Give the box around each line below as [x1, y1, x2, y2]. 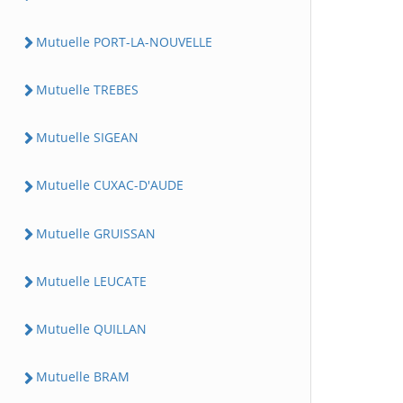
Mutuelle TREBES [36, 80, 139, 98]
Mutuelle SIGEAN [36, 129, 139, 146]
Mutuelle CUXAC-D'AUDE [36, 176, 184, 194]
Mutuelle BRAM [36, 368, 130, 386]
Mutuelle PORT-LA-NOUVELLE [36, 32, 212, 50]
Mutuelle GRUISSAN [36, 224, 156, 242]
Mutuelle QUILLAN [36, 320, 147, 337]
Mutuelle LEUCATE [36, 272, 147, 290]
